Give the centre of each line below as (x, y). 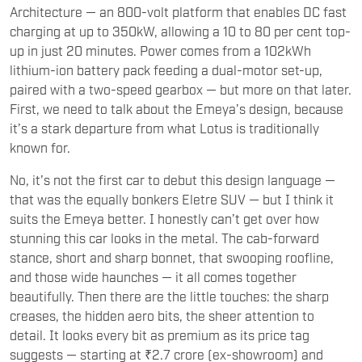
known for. (42, 114)
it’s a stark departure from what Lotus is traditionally (164, 95)
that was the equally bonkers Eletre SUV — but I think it (172, 166)
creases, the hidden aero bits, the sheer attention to (162, 282)
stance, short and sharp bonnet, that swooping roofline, (172, 224)
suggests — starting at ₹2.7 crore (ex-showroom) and (166, 321)
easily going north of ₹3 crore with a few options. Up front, (180, 341)
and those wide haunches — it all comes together (153, 244)
